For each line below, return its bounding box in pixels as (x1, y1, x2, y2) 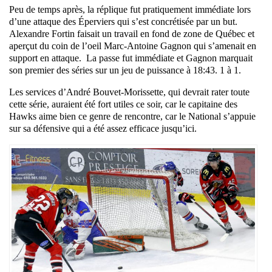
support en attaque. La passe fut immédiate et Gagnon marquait (9, 52, 253, 63)
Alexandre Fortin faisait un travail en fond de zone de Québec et (9, 28, 254, 39)
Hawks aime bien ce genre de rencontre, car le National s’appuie (9, 110, 256, 121)
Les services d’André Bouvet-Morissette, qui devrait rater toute (9, 86, 250, 97)
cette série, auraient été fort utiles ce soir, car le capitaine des (9, 98, 237, 109)
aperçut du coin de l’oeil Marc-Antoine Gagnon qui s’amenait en (9, 40, 256, 51)
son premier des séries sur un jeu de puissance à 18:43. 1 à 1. (9, 64, 241, 75)
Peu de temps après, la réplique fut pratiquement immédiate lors (9, 4, 251, 15)
